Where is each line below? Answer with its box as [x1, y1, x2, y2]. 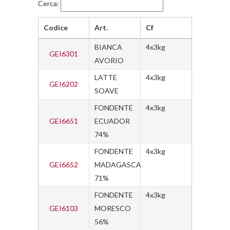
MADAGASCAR [94, 160, 146, 169]
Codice [44, 23, 68, 32]
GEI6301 [49, 49, 78, 58]
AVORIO [94, 56, 124, 65]
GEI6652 [49, 160, 78, 169]
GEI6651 [49, 117, 78, 125]
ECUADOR [94, 117, 130, 125]
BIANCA [94, 43, 122, 51]
